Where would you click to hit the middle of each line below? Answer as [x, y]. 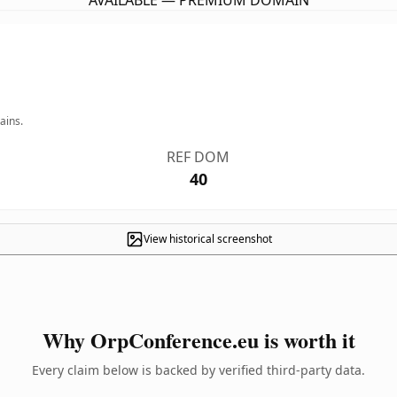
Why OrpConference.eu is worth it [198, 340]
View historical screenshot [207, 239]
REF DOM [198, 157]
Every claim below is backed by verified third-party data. [198, 370]
